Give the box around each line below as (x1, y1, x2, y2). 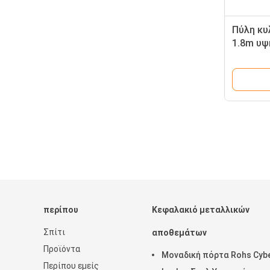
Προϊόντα (43, 244, 80, 254)
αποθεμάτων (152, 228, 207, 237)
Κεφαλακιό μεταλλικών (152, 205, 250, 215)
